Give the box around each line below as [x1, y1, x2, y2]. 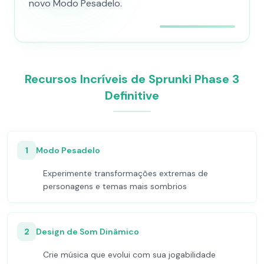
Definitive [105, 88, 159, 103]
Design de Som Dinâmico [36, 226, 139, 237]
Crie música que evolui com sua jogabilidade [43, 249, 216, 260]
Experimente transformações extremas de [43, 168, 208, 179]
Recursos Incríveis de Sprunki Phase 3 [25, 71, 239, 87]
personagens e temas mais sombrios [43, 181, 187, 192]
